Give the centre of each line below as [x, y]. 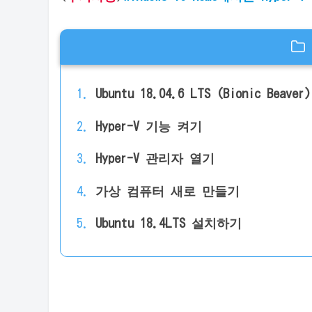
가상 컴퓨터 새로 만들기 [168, 190]
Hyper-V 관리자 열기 [155, 158]
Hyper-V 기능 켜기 [149, 126]
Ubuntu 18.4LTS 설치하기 [169, 223]
